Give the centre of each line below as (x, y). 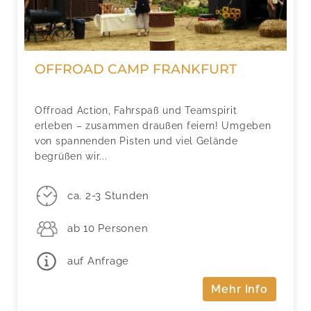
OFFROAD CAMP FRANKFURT (136, 69)
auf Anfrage (98, 261)
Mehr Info (239, 289)
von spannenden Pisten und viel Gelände (136, 141)
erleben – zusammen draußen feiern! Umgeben (153, 125)
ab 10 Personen (108, 229)
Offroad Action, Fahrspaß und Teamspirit (136, 110)
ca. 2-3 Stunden (108, 196)
